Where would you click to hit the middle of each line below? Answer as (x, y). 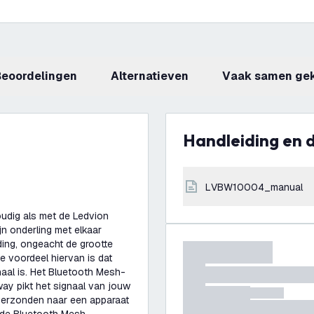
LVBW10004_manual (257, 187)
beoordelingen (39, 76)
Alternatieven (154, 76)
